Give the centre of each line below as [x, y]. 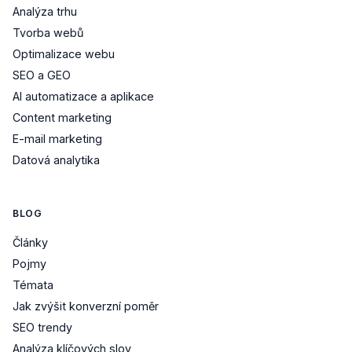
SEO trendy [42, 327]
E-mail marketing [57, 138]
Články [30, 242]
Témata [33, 284]
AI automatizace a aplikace [83, 96]
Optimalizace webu [64, 53]
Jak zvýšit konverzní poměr [86, 306]
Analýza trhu [45, 11]
